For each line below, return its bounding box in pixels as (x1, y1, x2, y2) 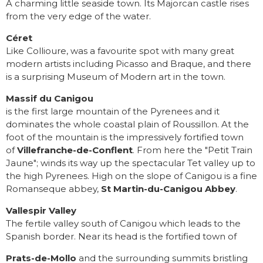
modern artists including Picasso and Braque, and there (6, 58, 251, 70)
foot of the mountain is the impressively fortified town (6, 131, 244, 143)
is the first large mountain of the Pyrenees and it (6, 106, 220, 117)
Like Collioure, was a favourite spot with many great (6, 45, 234, 57)
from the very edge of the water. (6, 11, 151, 22)
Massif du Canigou (6, 93, 93, 104)
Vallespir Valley (6, 205, 76, 217)
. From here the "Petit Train (133, 144, 252, 156)
